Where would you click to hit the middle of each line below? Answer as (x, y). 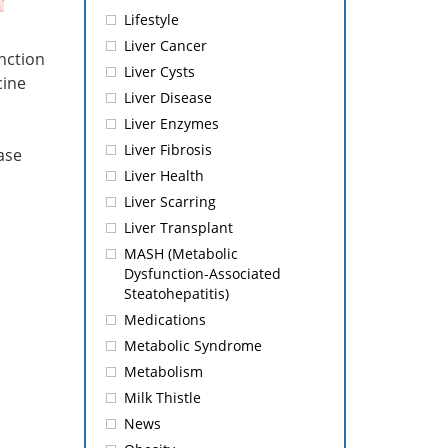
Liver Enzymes (171, 123)
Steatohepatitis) (176, 293)
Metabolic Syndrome (192, 345)
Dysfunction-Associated (202, 273)
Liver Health (163, 175)
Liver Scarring (169, 201)
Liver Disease (167, 97)
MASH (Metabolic (180, 253)
